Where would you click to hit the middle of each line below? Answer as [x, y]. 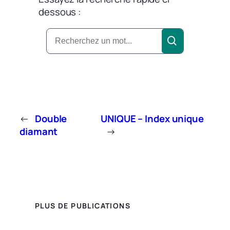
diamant [39, 132]
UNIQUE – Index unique [152, 119]
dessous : [60, 12]
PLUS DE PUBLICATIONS [83, 206]
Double [51, 119]
